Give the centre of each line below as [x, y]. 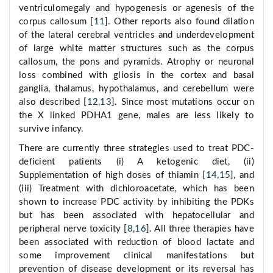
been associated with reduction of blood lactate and [136, 243]
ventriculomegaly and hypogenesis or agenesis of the [136, 9]
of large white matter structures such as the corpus [136, 49]
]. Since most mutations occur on [183, 102]
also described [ [53, 102]
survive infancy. [51, 129]
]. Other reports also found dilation [179, 22]
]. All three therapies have [200, 229]
